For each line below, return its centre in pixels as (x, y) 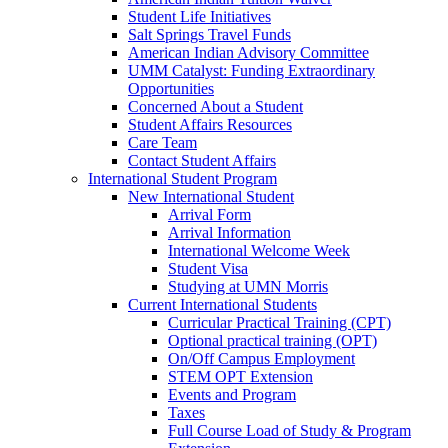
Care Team (162, 142)
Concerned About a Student (215, 106)
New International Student (211, 196)
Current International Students (222, 304)
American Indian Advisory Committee (248, 52)
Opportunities (171, 88)
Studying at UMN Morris (248, 286)
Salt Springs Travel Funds (209, 34)
